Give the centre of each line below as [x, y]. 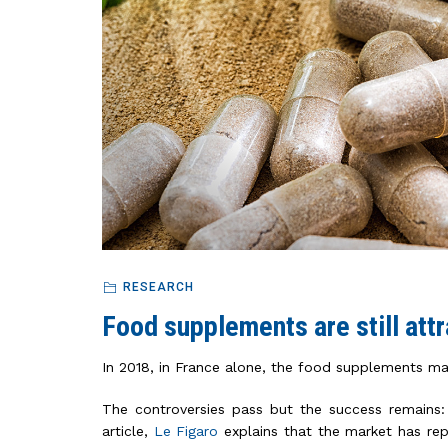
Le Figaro [189, 431]
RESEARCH [158, 287]
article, [128, 431]
